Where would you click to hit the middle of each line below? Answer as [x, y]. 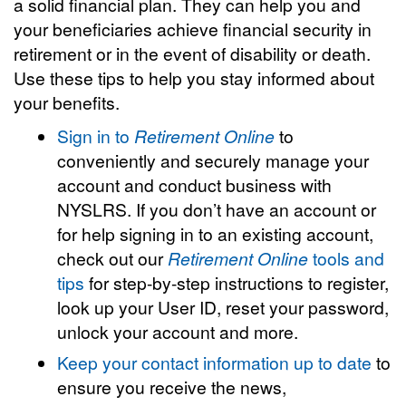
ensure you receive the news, [172, 387]
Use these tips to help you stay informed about [194, 77]
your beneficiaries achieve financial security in [193, 29]
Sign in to [94, 135]
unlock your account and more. [178, 331]
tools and [347, 258]
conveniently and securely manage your [213, 160]
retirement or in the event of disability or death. [192, 53]
